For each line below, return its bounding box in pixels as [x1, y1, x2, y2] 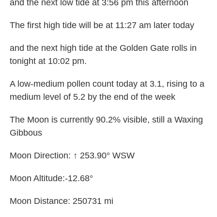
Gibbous [10, 128, 42, 138]
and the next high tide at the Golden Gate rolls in [10, 43, 197, 53]
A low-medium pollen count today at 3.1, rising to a [10, 79, 204, 89]
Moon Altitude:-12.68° [10, 173, 93, 184]
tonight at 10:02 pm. [10, 56, 87, 66]
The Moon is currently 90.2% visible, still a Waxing [10, 115, 203, 125]
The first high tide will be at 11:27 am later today [10, 20, 197, 31]
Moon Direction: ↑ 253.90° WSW [10, 151, 135, 161]
